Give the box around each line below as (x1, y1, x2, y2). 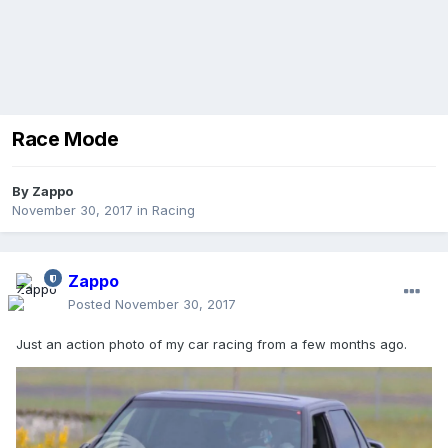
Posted (68, 296, 115, 313)
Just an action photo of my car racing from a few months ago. (16, 336, 407, 353)
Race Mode (12, 127, 119, 152)
